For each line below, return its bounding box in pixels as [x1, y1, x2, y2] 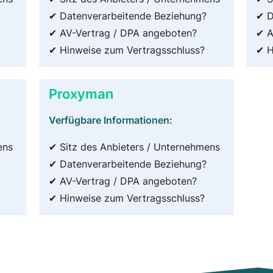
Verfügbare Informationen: [49, 113, 172, 126]
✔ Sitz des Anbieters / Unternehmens [49, 140, 220, 153]
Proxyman [49, 85, 113, 102]
